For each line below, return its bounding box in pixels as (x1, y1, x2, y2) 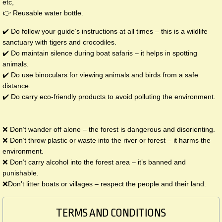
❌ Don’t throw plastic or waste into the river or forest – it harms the (2, 136, 211, 145)
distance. (2, 82, 31, 90)
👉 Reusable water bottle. (2, 9, 83, 17)
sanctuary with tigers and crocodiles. (2, 38, 116, 47)
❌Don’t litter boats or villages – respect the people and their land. (2, 180, 206, 188)
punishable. (2, 169, 39, 177)
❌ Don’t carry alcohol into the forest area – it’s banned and (2, 158, 186, 166)
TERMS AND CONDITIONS (56, 207, 166, 220)
